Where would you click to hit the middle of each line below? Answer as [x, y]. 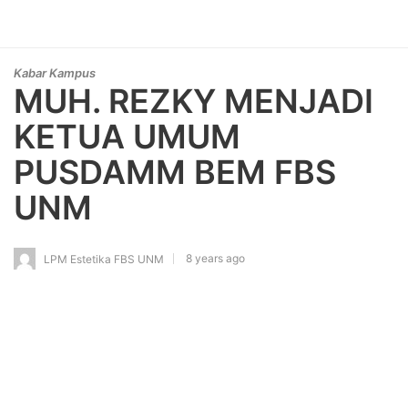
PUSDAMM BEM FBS [175, 172]
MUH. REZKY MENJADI [194, 101]
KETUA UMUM [127, 137]
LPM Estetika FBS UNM [104, 259]
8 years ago [215, 258]
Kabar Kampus [55, 73]
